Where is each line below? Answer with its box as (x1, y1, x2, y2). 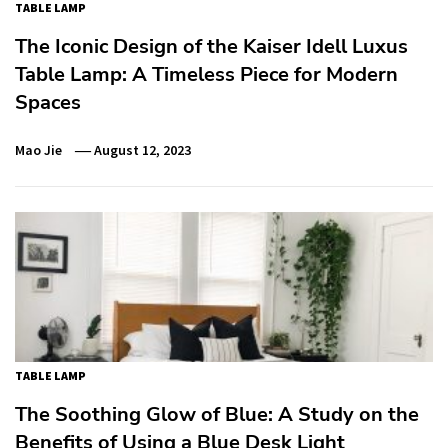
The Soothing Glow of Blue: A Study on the (15, 400, 419, 428)
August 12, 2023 (94, 140, 192, 159)
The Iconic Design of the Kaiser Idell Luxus (15, 32, 408, 60)
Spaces (15, 88, 81, 116)
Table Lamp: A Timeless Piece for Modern (15, 60, 398, 88)
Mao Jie (15, 140, 62, 159)
